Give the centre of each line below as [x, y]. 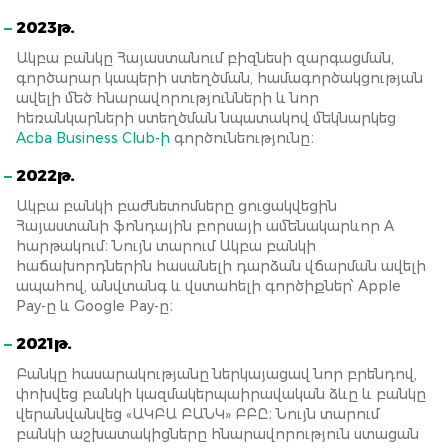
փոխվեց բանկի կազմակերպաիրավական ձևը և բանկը [221, 394]
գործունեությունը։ [242, 138]
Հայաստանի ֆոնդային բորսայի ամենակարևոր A [205, 226]
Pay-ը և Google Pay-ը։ [94, 306]
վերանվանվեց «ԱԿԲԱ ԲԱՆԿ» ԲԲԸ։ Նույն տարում [197, 414]
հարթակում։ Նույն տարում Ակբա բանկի [166, 246]
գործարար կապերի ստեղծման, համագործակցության [219, 78]
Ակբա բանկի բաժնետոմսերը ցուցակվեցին [176, 206]
